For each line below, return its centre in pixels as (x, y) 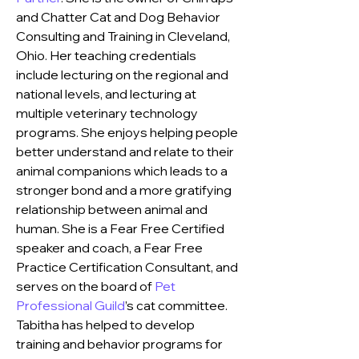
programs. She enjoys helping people (128, 132)
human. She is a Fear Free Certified (121, 228)
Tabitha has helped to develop (107, 325)
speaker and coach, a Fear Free (111, 248)
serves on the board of (85, 286)
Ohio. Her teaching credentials (107, 55)
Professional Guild (71, 305)
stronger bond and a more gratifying (125, 190)
